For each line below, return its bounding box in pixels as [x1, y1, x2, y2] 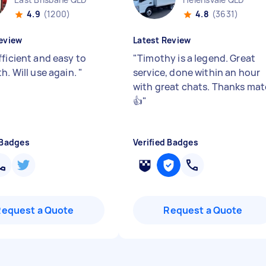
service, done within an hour [133, 66, 261, 79]
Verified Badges [133, 137, 198, 148]
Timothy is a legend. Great [137, 52, 256, 65]
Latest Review [133, 34, 191, 46]
